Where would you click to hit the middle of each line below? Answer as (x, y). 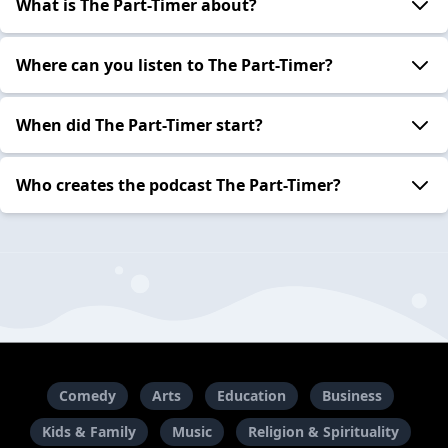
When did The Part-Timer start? (139, 124)
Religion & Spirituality (323, 432)
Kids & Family (88, 432)
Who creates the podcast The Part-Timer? (178, 184)
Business (351, 396)
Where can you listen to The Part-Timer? (174, 64)
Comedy (87, 396)
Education (251, 396)
